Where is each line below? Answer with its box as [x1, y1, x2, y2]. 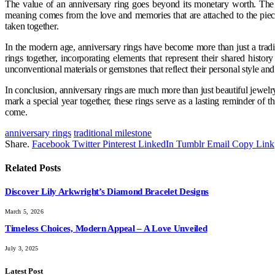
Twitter [72, 138, 100, 149]
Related [5, 162, 39, 173]
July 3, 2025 [5, 244, 39, 252]
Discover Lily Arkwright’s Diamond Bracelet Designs [5, 187, 209, 197]
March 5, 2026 [5, 207, 44, 215]
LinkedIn [138, 138, 174, 149]
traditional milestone [74, 127, 152, 138]
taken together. [5, 20, 59, 31]
